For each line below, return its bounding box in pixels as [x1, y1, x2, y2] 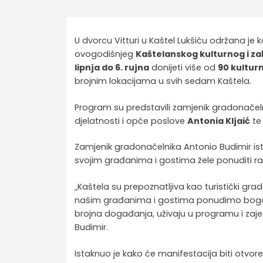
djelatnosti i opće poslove [75, 114, 188, 127]
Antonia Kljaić [187, 114, 251, 127]
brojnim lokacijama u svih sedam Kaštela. [75, 75, 252, 87]
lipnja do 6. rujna [75, 62, 150, 74]
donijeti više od [149, 62, 218, 74]
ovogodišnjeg [75, 48, 136, 60]
